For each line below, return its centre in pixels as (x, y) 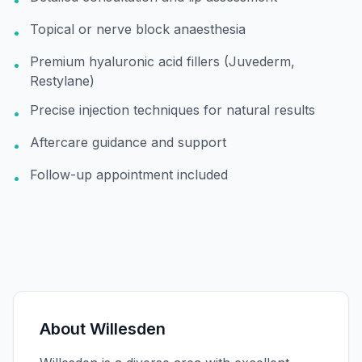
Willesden (128, 329)
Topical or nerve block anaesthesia (138, 29)
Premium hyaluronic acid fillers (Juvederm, (162, 61)
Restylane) (62, 81)
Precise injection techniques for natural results (173, 110)
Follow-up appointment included (129, 175)
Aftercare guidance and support (128, 142)
